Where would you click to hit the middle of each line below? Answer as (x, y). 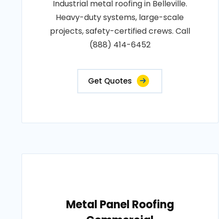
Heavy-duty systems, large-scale (120, 17)
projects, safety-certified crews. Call (120, 31)
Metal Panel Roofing (120, 205)
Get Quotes (110, 81)
